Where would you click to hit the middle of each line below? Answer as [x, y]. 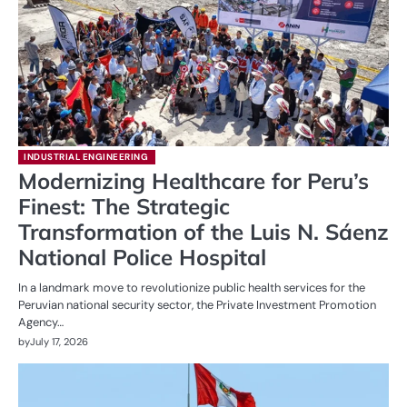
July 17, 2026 [59, 341]
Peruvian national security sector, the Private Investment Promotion [197, 304]
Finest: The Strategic [124, 206]
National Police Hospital [142, 257]
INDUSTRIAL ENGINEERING [86, 156]
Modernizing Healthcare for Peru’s [194, 180]
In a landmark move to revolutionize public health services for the [192, 287]
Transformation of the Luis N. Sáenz [203, 231]
